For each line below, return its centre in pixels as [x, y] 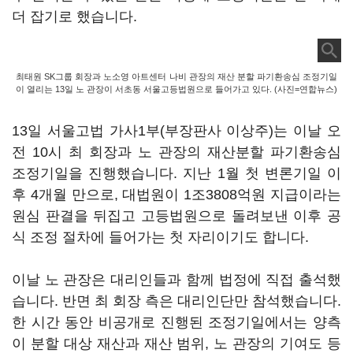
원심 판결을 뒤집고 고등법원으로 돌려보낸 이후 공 [176, 216]
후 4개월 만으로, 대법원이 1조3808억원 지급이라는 [176, 195]
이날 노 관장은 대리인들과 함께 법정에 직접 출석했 [176, 280]
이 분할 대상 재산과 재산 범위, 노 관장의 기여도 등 [176, 344]
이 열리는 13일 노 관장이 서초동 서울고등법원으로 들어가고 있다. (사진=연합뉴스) [176, 89]
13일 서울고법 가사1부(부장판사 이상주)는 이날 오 [176, 131]
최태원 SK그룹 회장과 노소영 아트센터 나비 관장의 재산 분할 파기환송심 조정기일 [176, 76]
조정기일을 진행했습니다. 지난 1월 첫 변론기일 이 [176, 173]
